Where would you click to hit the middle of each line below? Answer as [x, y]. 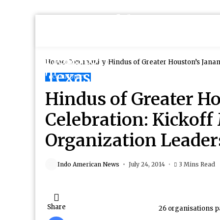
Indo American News [88, 164]
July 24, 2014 [147, 164]
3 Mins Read [197, 164]
